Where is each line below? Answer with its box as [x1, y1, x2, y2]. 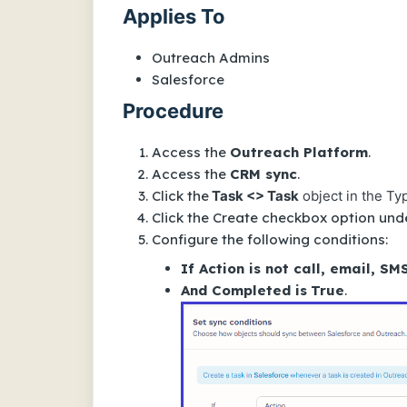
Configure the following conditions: [152, 231, 388, 248]
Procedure [123, 99, 223, 123]
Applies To [123, 5, 225, 28]
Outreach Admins [152, 49, 270, 66]
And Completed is [181, 282, 307, 299]
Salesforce [152, 71, 224, 88]
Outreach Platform [230, 144, 368, 161]
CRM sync [230, 165, 297, 183]
